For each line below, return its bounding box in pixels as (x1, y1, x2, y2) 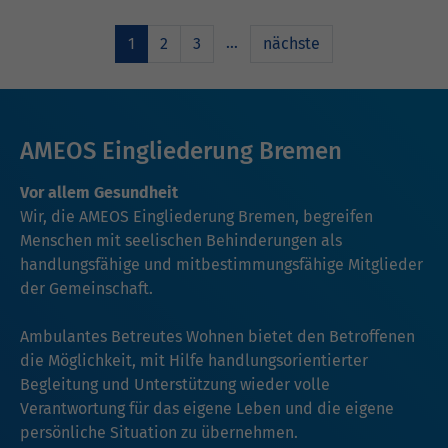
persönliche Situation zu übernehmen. (20, 423, 298, 443)
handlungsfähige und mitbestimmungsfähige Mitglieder (20, 255, 423, 275)
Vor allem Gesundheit (20, 183, 178, 203)
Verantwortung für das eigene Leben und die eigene (20, 399, 394, 419)
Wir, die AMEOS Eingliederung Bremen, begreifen (20, 207, 373, 227)
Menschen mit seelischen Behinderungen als (20, 231, 342, 251)
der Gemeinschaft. (20, 279, 153, 299)
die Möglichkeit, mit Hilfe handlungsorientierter (20, 351, 368, 371)
